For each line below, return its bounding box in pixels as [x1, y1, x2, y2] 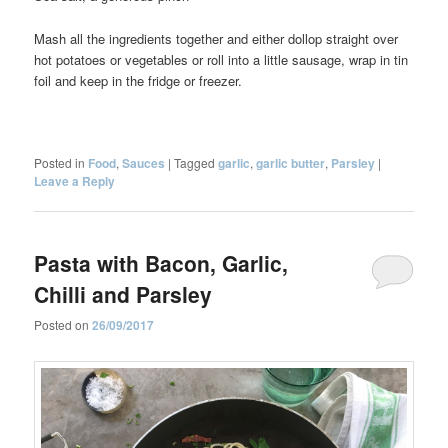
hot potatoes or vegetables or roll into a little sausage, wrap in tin [34, 49, 409, 69]
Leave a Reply [34, 171, 116, 190]
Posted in [34, 153, 86, 171]
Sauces [122, 153, 166, 172]
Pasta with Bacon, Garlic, [34, 248, 289, 279]
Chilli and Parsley [34, 279, 213, 310]
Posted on [34, 316, 93, 334]
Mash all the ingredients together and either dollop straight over [34, 28, 399, 48]
